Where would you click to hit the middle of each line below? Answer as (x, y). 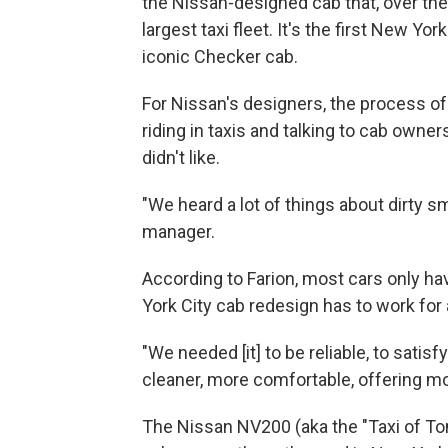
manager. (178, 232)
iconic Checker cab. (220, 57)
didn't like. (181, 158)
